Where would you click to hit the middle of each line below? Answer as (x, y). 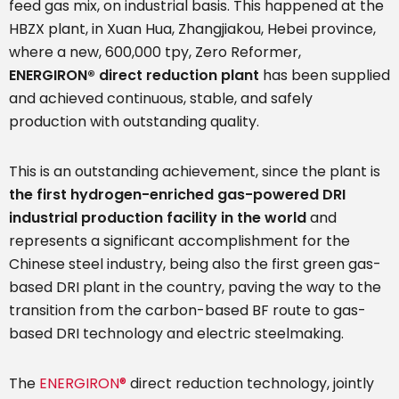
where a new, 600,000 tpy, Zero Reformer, (155, 53)
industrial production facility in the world (158, 218)
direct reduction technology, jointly (250, 384)
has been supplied (325, 76)
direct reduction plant (177, 76)
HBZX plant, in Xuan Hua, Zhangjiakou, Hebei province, (192, 29)
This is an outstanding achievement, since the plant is (195, 172)
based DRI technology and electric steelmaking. (176, 334)
